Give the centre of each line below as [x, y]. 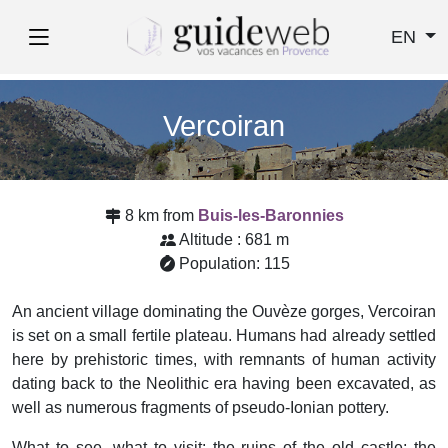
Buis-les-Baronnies [270, 215]
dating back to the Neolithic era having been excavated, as [224, 383]
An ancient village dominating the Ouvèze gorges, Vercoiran [224, 311]
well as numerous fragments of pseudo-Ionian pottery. [200, 407]
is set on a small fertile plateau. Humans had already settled [224, 335]
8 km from [161, 215]
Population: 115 [234, 263]
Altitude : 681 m [233, 239]
